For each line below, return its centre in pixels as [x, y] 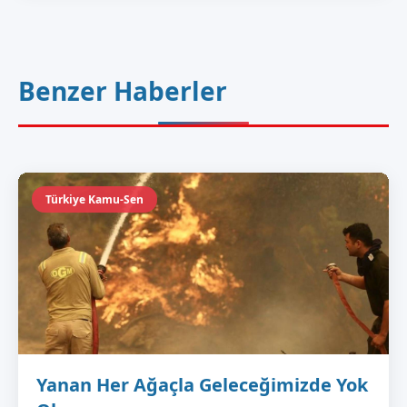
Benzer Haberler [123, 91]
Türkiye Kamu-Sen [94, 200]
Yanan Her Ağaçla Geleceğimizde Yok [202, 385]
